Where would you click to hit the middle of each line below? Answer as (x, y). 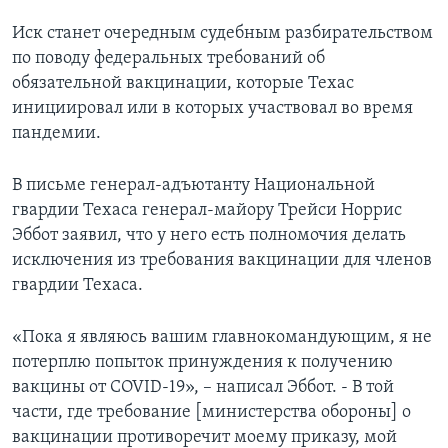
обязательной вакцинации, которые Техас (183, 84)
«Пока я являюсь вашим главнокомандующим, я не (222, 338)
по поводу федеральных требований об (168, 59)
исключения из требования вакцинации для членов (222, 261)
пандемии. (56, 134)
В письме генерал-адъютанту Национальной (193, 186)
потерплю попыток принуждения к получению (202, 363)
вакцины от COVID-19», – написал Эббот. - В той (203, 388)
